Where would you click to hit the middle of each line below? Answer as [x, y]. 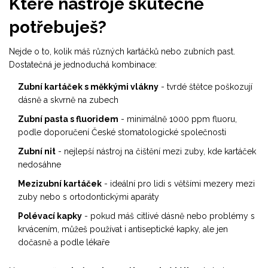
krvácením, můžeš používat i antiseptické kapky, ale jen [123, 229]
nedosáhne [39, 165]
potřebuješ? [58, 28]
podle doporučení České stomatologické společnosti [122, 133]
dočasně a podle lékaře [64, 243]
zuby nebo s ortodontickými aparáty [89, 197]
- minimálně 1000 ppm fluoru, [178, 119]
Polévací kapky [50, 216]
